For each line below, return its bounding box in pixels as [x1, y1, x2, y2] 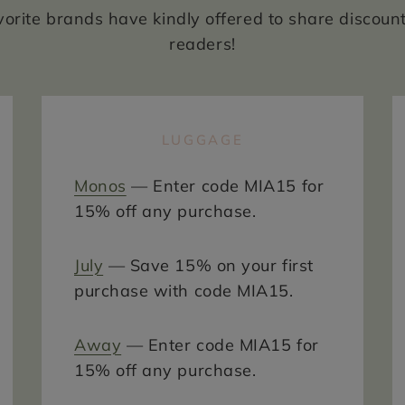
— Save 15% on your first [103, 254, 314, 276]
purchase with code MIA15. [74, 279, 294, 301]
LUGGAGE [161, 130, 244, 148]
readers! [169, 33, 236, 54]
